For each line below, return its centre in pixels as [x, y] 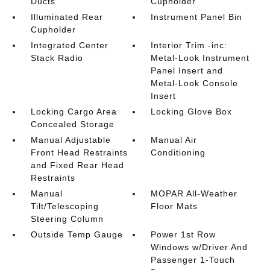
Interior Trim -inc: [189, 45]
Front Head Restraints [79, 152]
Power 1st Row [184, 234]
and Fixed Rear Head [77, 165]
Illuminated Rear [67, 17]
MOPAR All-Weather [194, 193]
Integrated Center [69, 45]
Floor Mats [174, 206]
